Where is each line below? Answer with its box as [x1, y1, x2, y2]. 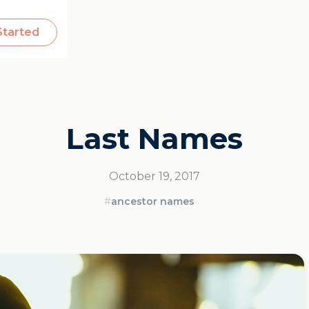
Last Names [66, 121, 243, 157]
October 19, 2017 [109, 170, 200, 183]
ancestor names [110, 195, 195, 208]
